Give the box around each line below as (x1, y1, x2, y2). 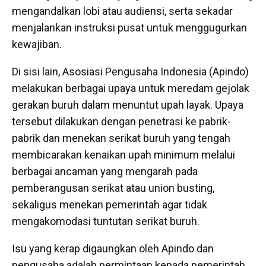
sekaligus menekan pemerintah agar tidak (12, 198, 207, 211)
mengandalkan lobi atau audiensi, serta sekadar (12, 4, 233, 17)
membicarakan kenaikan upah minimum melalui (12, 148, 235, 161)
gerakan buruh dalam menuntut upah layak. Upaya (12, 98, 243, 111)
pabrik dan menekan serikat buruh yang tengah (12, 131, 230, 144)
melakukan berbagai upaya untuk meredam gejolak (12, 81, 249, 94)
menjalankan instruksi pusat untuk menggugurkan (12, 21, 247, 34)
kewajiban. (12, 37, 62, 50)
